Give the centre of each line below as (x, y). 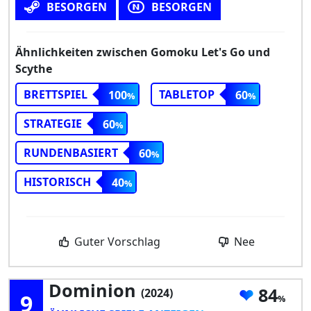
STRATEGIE (53, 124)
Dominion (95, 291)
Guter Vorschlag (116, 242)
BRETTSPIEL (56, 95)
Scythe (34, 69)
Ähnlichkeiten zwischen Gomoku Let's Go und (143, 52)
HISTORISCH (57, 182)
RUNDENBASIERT (71, 153)
